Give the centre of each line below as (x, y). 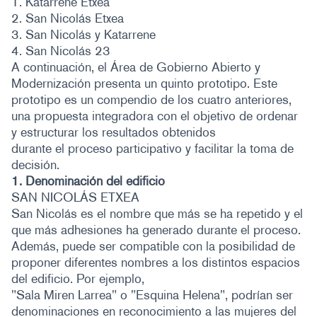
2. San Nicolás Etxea (68, 18)
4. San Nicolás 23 (61, 51)
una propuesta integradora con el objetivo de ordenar (155, 116)
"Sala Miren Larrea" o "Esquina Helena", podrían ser (152, 295)
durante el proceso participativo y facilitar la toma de (152, 149)
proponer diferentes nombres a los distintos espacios (156, 263)
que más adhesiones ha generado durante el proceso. (156, 230)
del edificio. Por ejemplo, (78, 279)
